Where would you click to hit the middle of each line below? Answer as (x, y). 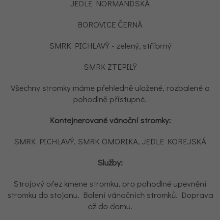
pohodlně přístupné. (110, 99)
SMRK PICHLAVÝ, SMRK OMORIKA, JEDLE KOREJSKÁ (110, 141)
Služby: (110, 162)
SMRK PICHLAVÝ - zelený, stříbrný (110, 45)
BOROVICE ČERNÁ (110, 24)
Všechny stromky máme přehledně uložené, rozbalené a (110, 88)
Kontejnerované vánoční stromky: (110, 120)
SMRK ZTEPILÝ (110, 67)
